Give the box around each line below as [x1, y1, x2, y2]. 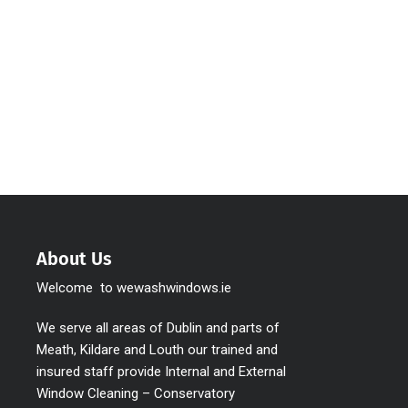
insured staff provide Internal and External [36, 362, 286, 380]
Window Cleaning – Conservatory [36, 384, 235, 402]
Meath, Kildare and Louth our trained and [36, 341, 278, 358]
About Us [36, 247, 112, 270]
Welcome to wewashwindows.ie [36, 279, 231, 296]
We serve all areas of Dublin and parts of [36, 319, 280, 336]
